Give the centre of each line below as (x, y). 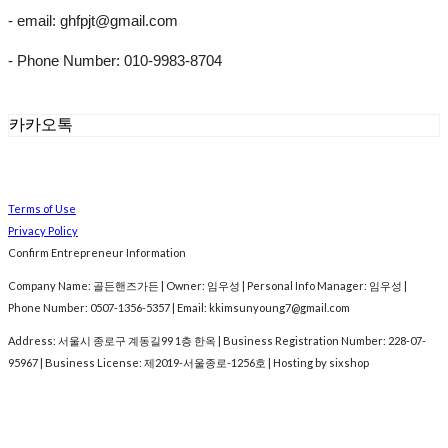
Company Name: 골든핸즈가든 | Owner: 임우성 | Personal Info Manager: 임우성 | (207, 285)
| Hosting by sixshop (317, 362)
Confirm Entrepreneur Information (97, 252)
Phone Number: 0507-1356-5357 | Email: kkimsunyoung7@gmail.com (179, 307)
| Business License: (91, 362)
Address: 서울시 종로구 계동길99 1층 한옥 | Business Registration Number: (198, 340)
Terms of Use (42, 208)
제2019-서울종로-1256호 (205, 362)
